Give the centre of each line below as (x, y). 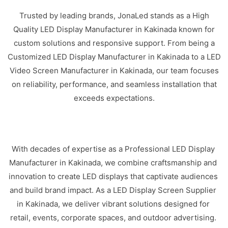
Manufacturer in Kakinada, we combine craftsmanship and (113, 162)
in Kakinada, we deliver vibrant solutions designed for (113, 204)
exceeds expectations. (114, 98)
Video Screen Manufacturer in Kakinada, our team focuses (114, 70)
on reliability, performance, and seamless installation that (114, 84)
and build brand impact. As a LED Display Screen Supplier (113, 190)
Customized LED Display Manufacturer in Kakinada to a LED (114, 57)
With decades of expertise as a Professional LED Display (113, 149)
